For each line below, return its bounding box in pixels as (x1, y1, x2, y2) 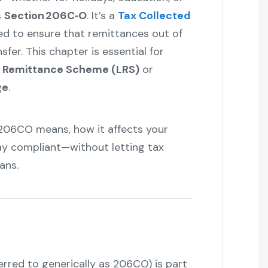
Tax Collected (117, 8, 191, 23)
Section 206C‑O (4, 8, 87, 23)
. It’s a (86, 8, 118, 23)
